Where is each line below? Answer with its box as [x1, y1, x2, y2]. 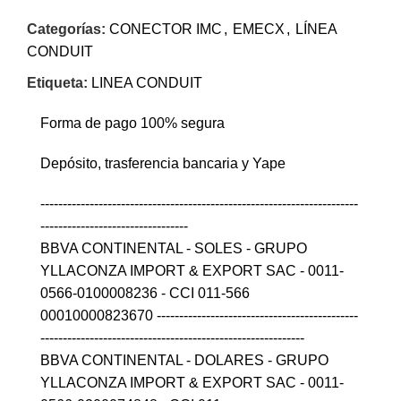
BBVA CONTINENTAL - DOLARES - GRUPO [40, 353, 328, 369]
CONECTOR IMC [109, 21, 222, 38]
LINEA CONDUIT [91, 75, 202, 91]
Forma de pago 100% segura [40, 115, 225, 132]
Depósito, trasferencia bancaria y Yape [40, 156, 286, 172]
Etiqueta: [27, 75, 88, 91]
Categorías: [27, 21, 106, 38]
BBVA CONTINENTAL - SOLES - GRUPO [40, 241, 307, 257]
